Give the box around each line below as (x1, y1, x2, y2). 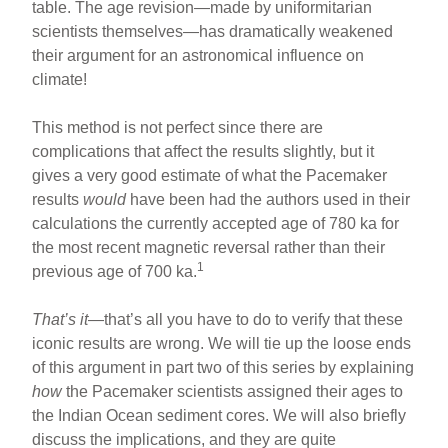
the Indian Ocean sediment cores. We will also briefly (32, 406, 407, 424)
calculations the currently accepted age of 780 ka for (32, 214, 400, 232)
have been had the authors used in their (126, 190, 411, 208)
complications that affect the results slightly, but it (32, 142, 375, 160)
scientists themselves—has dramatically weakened (32, 22, 394, 40)
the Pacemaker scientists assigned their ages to (62, 382, 404, 400)
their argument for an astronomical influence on (32, 46, 365, 64)
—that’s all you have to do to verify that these (88, 310, 404, 328)
